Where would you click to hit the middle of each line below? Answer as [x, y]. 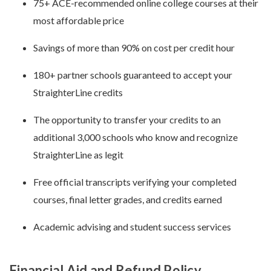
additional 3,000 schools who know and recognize [135, 137]
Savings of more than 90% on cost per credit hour [135, 48]
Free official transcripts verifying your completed [135, 182]
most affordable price [80, 21]
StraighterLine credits [79, 93]
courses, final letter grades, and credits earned [128, 200]
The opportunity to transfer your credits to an [127, 120]
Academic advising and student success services [132, 227]
